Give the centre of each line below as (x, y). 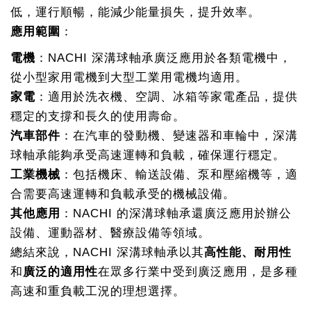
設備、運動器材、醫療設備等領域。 (110, 233)
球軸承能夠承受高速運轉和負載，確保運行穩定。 (148, 155)
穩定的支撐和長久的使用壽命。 (98, 116)
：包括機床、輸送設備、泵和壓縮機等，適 (179, 175)
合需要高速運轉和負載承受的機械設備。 (123, 194)
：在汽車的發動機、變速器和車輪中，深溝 (179, 136)
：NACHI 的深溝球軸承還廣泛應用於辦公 (176, 213)
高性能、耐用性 (248, 252)
